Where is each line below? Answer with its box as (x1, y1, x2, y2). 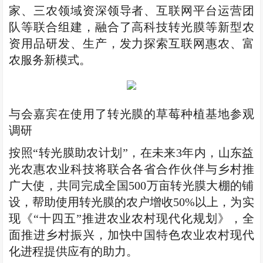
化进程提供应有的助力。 (9, 245, 139, 258)
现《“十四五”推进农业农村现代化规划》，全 (9, 213, 254, 225)
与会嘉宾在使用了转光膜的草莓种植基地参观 (9, 108, 254, 120)
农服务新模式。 (9, 54, 92, 66)
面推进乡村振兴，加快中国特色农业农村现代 (9, 229, 254, 241)
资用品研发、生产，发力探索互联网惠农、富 (9, 38, 254, 50)
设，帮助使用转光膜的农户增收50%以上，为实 (9, 196, 254, 208)
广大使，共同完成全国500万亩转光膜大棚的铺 (9, 180, 254, 192)
